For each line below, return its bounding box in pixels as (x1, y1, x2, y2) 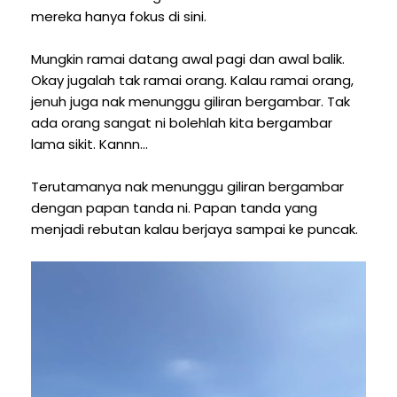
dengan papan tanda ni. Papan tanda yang (31, 198, 317, 217)
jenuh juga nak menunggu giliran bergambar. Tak (31, 91, 350, 111)
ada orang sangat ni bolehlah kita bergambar (31, 113, 332, 132)
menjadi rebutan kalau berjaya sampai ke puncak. (31, 219, 358, 238)
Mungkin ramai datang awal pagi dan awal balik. (31, 49, 345, 68)
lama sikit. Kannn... (31, 134, 148, 153)
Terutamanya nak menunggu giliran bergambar (31, 176, 344, 196)
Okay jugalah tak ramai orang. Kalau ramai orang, (31, 70, 354, 90)
